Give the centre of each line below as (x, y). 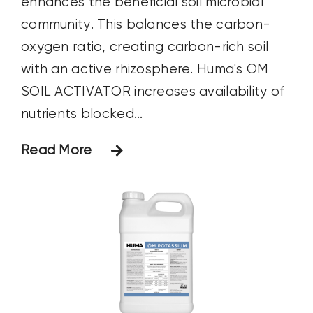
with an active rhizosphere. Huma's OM (145, 70)
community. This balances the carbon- (146, 25)
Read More (56, 151)
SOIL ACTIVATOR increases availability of (153, 92)
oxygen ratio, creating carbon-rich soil (145, 47)
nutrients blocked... (82, 114)
